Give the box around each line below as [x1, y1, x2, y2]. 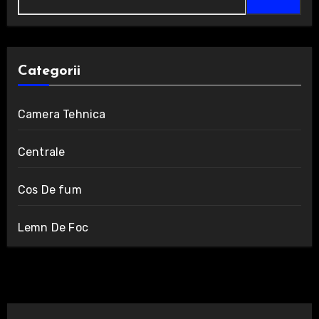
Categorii [17, 64, 80, 79]
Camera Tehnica [17, 108, 106, 122]
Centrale [17, 145, 66, 159]
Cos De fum [17, 183, 82, 197]
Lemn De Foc [17, 221, 88, 235]
